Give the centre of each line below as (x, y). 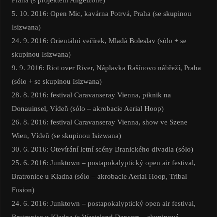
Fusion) (23, 190)
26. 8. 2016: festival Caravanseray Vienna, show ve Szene (99, 122)
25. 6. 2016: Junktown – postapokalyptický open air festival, (103, 163)
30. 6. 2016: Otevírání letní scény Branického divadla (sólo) (102, 149)
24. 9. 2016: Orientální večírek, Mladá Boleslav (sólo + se (99, 41)
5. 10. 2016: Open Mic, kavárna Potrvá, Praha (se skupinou (101, 14)
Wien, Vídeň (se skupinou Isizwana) (66, 136)
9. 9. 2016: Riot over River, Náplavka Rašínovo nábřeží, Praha (106, 68)
